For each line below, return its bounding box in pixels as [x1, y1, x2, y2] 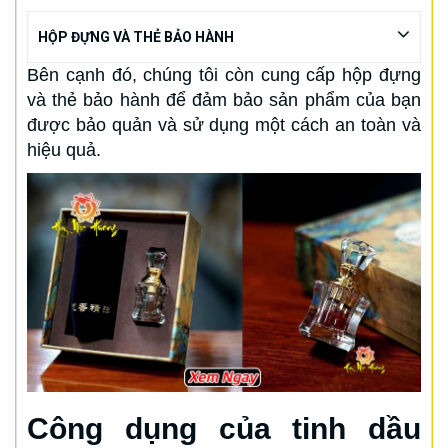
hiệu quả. [27, 139, 101, 160]
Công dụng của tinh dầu [27, 411, 421, 445]
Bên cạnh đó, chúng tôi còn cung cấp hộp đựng [27, 64, 421, 85]
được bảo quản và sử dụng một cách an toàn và [27, 114, 421, 135]
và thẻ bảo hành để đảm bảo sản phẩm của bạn [27, 89, 421, 110]
